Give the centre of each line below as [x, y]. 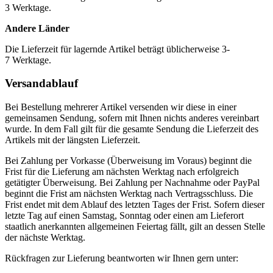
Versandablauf [41, 83]
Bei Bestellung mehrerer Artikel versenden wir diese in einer [121, 107]
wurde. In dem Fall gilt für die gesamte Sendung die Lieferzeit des [132, 129]
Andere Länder [37, 28]
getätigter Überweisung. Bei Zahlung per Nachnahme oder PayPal [132, 182]
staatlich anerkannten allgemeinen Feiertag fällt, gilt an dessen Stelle [135, 226]
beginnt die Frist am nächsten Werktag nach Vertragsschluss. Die [129, 193]
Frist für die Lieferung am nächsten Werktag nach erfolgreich [122, 171]
